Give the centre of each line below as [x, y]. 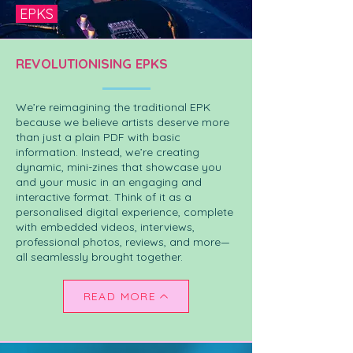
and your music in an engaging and [110, 182]
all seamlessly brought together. [99, 257]
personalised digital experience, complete [124, 212]
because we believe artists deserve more [123, 122]
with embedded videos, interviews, [105, 227]
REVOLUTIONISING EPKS [92, 63]
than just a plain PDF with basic [98, 137]
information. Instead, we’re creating [108, 152]
